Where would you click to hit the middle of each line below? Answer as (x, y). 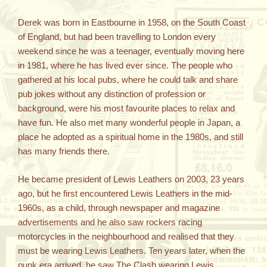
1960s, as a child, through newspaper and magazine (119, 207)
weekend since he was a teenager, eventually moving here (131, 51)
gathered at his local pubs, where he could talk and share (128, 80)
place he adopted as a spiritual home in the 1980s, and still (131, 137)
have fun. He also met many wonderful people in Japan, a (129, 123)
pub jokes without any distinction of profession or (112, 94)
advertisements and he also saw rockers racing (110, 222)
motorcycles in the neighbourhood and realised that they (126, 236)
